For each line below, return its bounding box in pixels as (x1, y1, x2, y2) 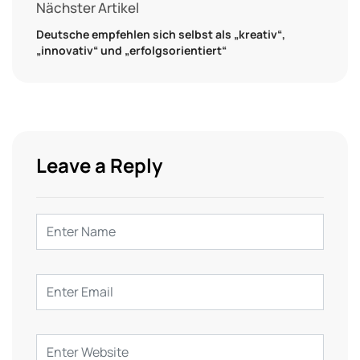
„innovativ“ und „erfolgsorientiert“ (36, 42, 227, 58)
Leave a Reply (36, 151, 162, 178)
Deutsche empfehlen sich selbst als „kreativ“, (36, 26, 285, 42)
